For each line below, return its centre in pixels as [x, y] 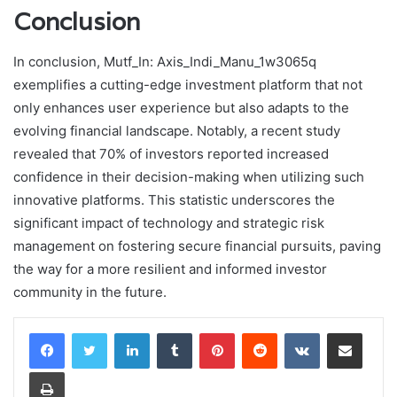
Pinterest [259, 332]
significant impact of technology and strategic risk [169, 222]
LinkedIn [172, 332]
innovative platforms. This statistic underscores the [174, 199]
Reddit [294, 332]
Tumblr [210, 332]
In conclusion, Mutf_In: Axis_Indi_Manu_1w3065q [165, 61]
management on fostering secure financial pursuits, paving [197, 245]
